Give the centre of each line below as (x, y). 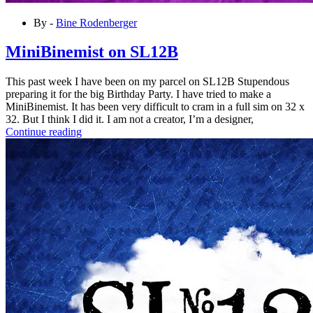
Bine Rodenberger (96, 22)
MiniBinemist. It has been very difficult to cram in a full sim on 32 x (155, 107)
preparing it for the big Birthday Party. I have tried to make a (138, 94)
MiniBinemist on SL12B (92, 52)
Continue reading (44, 132)
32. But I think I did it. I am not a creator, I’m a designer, (130, 119)
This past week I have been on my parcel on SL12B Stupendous (147, 82)
